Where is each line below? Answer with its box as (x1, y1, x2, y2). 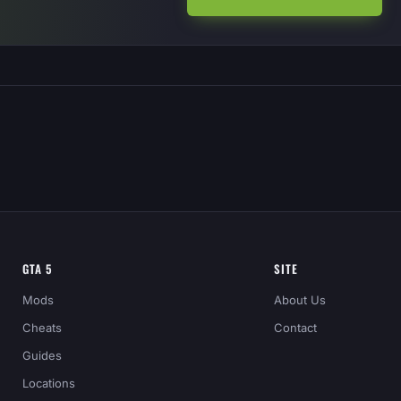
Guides (22, 347, 63, 363)
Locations (22, 375, 76, 390)
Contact (274, 320, 318, 335)
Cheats (22, 320, 63, 335)
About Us (274, 292, 327, 307)
